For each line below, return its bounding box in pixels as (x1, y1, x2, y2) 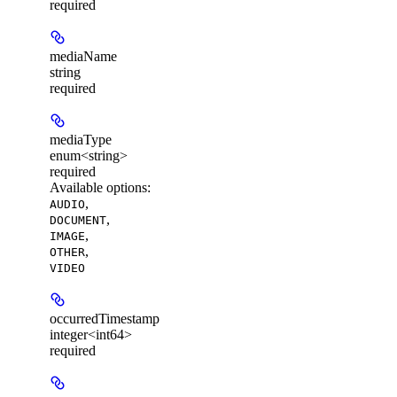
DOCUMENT (50, 213, 106, 227)
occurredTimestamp (50, 310, 160, 326)
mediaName (50, 48, 117, 64)
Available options (50, 179, 147, 195)
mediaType (50, 131, 112, 147)
